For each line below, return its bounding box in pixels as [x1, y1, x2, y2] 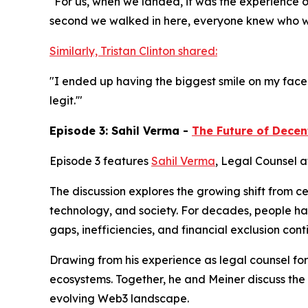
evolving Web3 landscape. [49, 291, 189, 306]
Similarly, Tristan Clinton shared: [49, 44, 217, 58]
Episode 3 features [49, 154, 151, 168]
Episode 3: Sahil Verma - [49, 124, 192, 138]
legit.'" [49, 93, 82, 108]
